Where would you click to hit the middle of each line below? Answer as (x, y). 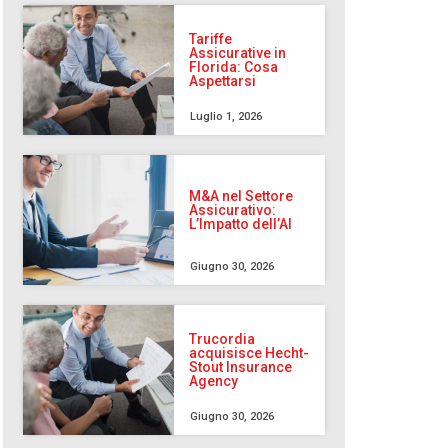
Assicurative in (238, 53)
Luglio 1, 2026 (226, 117)
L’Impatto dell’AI (241, 224)
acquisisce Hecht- (249, 353)
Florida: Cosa (234, 67)
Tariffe (211, 39)
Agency (214, 381)
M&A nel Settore (241, 196)
